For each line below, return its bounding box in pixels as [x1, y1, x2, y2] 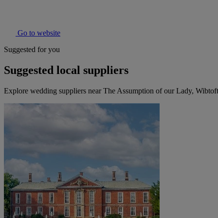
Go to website [16, 29, 60, 37]
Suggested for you [4, 45, 60, 54]
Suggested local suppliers [4, 64, 128, 77]
